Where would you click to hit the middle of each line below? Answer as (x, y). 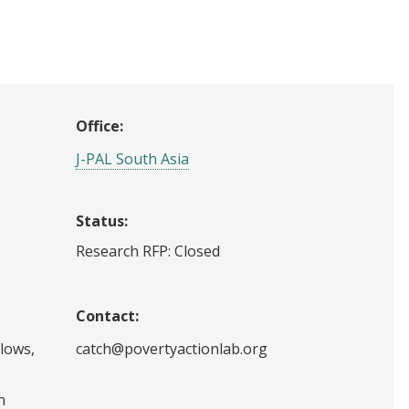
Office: (100, 126)
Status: (102, 220)
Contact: (107, 315)
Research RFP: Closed (148, 251)
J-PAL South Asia (132, 158)
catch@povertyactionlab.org (172, 348)
